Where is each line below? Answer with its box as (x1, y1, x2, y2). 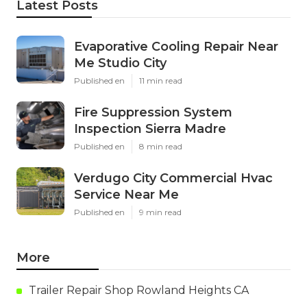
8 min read (139, 141, 182, 152)
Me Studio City (74, 56, 167, 71)
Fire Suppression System (74, 105, 232, 121)
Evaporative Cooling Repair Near (74, 39, 278, 55)
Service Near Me (74, 187, 179, 203)
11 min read (139, 75, 182, 86)
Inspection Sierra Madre (74, 121, 226, 137)
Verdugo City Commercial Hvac (74, 171, 273, 186)
